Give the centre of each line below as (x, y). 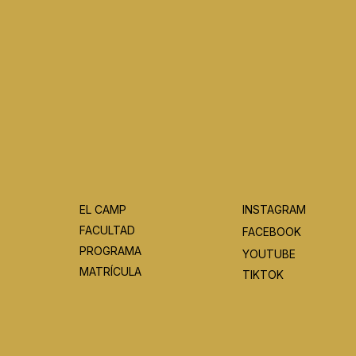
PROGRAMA (110, 250)
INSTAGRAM (275, 209)
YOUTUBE (269, 253)
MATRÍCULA (110, 271)
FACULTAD (107, 230)
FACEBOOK (271, 231)
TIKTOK (263, 274)
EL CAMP (103, 209)
